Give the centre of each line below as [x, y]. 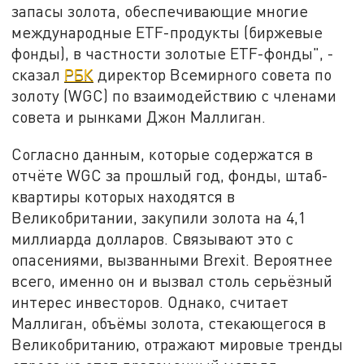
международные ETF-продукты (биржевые [167, 32]
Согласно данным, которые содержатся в [162, 154]
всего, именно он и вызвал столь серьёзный [172, 281]
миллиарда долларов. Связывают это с [153, 239]
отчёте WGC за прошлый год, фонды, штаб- [170, 175]
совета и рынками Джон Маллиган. [139, 117]
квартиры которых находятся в [123, 197]
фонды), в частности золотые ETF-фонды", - [173, 54]
